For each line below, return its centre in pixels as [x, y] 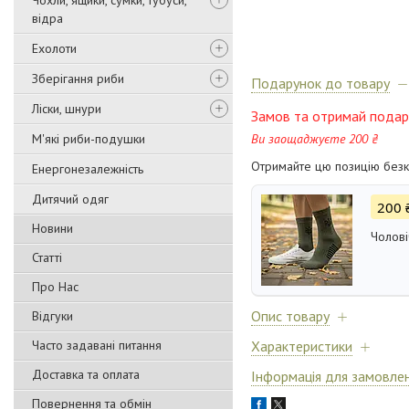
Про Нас [55, 287]
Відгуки [52, 316]
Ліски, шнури [67, 109]
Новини [52, 228]
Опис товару [290, 316]
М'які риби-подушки [89, 139]
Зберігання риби [78, 79]
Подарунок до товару [320, 84]
